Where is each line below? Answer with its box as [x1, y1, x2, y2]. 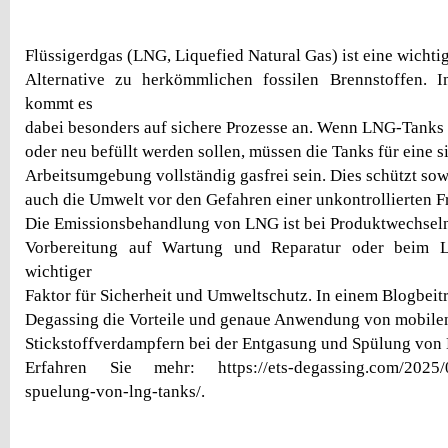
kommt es [25, 94, 93, 113]
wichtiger [25, 262, 92, 281]
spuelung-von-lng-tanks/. [25, 382, 205, 401]
